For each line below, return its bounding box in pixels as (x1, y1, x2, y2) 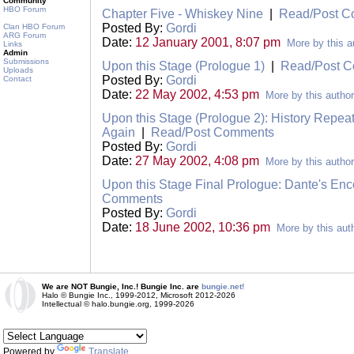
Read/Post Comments (151, 126, 274, 139)
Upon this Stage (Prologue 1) (102, 59, 265, 73)
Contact (3, 74, 32, 83)
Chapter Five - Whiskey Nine (102, 7, 263, 21)
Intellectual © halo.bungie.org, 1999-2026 (42, 299, 194, 308)
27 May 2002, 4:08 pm (135, 154, 259, 168)
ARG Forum (3, 31, 46, 40)
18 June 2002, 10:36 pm (135, 220, 270, 234)
